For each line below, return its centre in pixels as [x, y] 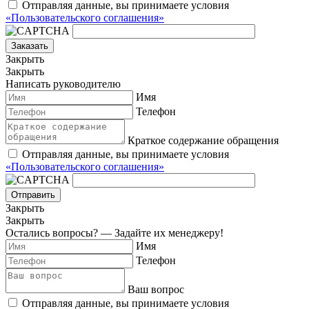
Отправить [33, 195]
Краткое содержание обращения [203, 141]
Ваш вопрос [156, 290]
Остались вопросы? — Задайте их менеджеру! [114, 233]
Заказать [30, 46]
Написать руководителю [63, 84]
